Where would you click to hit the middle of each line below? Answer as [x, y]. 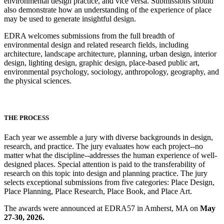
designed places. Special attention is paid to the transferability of [104, 164]
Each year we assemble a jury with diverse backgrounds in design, [108, 137]
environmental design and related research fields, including [96, 45]
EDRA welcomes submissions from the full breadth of [89, 36]
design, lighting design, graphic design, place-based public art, [102, 63]
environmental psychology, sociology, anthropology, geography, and [111, 72]
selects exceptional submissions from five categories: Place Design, [109, 182]
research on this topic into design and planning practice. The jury [106, 173]
